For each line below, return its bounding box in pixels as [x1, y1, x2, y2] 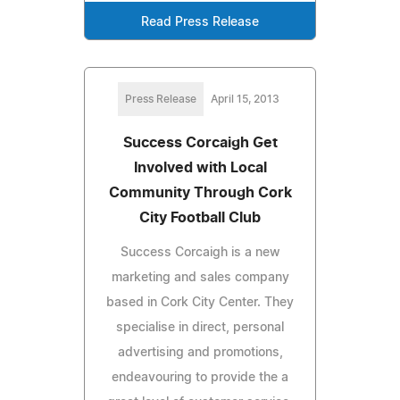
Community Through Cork [108, 185, 292, 200]
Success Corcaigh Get [122, 135, 278, 150]
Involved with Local [133, 160, 267, 175]
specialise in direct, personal [116, 321, 284, 334]
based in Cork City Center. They [106, 296, 294, 309]
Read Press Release [141, 15, 259, 29]
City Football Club [139, 210, 261, 225]
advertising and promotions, [117, 346, 283, 359]
